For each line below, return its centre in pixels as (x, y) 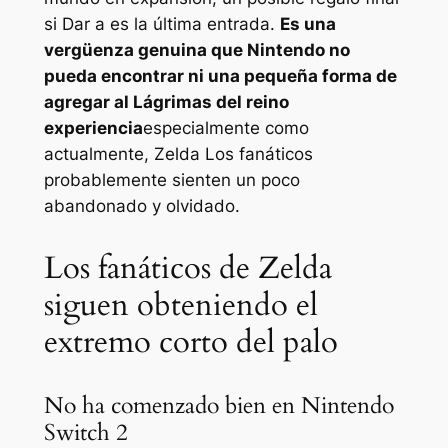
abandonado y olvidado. (141, 206)
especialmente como (225, 128)
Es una (307, 24)
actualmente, (98, 154)
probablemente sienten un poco (171, 180)
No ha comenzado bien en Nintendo (218, 406)
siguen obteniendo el (180, 305)
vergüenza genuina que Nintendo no (196, 50)
